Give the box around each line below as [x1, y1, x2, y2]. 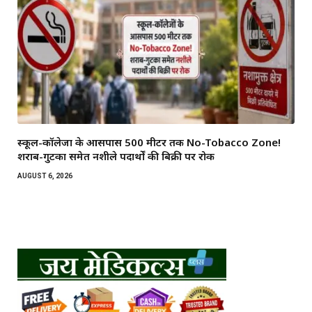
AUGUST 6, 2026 [17, 172, 72, 180]
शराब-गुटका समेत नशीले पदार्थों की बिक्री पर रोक [17, 149, 214, 164]
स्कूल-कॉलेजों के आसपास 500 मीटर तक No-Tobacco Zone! [17, 135, 281, 150]
